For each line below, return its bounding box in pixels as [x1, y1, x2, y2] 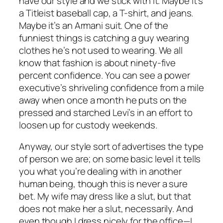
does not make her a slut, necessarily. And [19, 202, 193, 216]
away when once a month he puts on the [19, 93, 187, 107]
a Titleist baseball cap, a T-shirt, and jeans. [19, 6, 194, 19]
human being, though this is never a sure [19, 177, 188, 191]
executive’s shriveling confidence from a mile [19, 81, 204, 94]
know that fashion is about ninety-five [19, 56, 176, 69]
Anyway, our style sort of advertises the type [19, 140, 204, 153]
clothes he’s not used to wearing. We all [19, 43, 183, 57]
